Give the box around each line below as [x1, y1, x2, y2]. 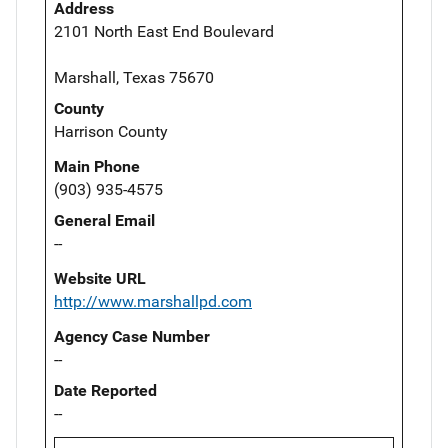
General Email [54, 210, 155, 230]
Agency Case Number [54, 326, 210, 346]
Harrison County [54, 121, 168, 141]
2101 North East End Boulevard [54, 21, 274, 41]
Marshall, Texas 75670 [54, 67, 214, 87]
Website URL [54, 268, 146, 288]
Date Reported [54, 380, 157, 400]
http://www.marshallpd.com [54, 291, 252, 311]
